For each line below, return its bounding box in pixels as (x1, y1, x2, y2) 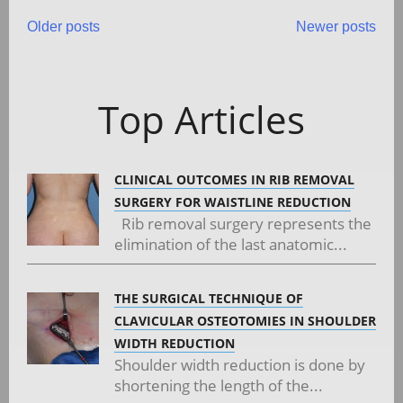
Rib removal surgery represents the (114, 212, 372, 234)
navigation (26, 65, 201, 115)
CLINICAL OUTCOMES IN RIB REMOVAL (114, 170, 354, 188)
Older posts (27, 18, 100, 34)
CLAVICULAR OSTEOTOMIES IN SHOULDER (114, 311, 376, 329)
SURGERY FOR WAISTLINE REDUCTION (114, 193, 351, 210)
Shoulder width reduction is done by (114, 354, 365, 375)
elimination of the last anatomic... (114, 233, 347, 255)
